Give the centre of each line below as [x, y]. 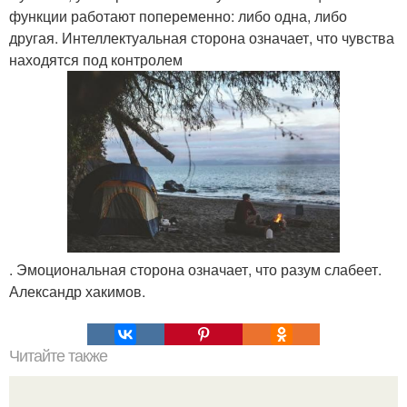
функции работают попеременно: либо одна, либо [178, 16]
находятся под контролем [96, 60]
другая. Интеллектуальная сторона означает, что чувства [202, 38]
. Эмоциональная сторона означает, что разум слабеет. [195, 269]
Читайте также [58, 356]
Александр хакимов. [77, 291]
